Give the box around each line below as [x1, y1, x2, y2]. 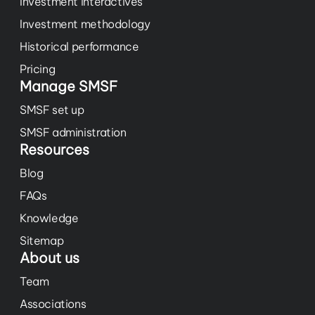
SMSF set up [20, 103, 84, 117]
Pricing [20, 62, 56, 77]
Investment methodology [20, 17, 150, 32]
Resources [20, 141, 89, 159]
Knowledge [20, 211, 79, 226]
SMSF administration [20, 125, 127, 140]
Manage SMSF [20, 77, 117, 96]
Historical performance [20, 39, 139, 54]
